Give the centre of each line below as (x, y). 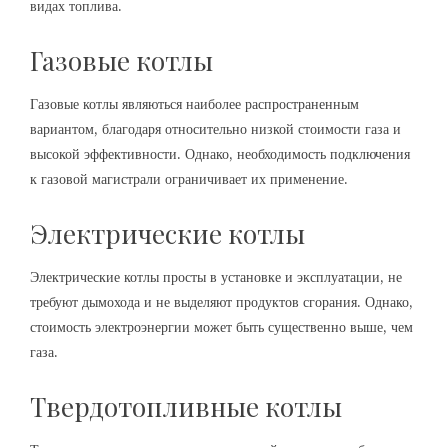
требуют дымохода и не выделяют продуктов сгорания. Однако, (221, 301)
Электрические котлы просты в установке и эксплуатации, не (216, 276)
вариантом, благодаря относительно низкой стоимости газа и (215, 128)
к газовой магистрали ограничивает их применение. (189, 178)
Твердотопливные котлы (186, 406)
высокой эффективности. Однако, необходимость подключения (220, 153)
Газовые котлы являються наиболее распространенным (194, 103)
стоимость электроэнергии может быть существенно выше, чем (221, 326)
